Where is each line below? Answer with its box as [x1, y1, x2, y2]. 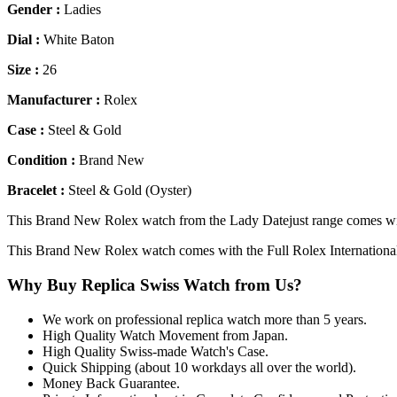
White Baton [43, 32, 114, 48]
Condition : [7, 152, 79, 168]
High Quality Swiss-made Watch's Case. [43, 343, 269, 359]
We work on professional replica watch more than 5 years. [43, 311, 367, 327]
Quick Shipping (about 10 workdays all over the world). [43, 359, 356, 375]
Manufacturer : [7, 92, 104, 108]
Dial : [7, 32, 43, 48]
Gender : [7, 2, 64, 18]
